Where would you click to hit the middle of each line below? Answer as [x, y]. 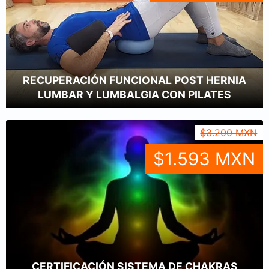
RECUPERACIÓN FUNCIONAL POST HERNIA [134, 80]
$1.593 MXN [204, 159]
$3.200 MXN [229, 132]
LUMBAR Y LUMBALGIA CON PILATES [134, 95]
